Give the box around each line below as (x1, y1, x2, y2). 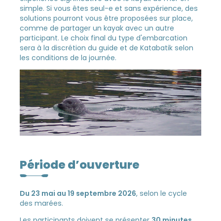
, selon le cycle (136, 188, 187, 198)
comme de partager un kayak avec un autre (20, 23, 175, 33)
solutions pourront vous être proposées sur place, (20, 13, 193, 23)
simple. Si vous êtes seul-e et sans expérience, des (20, 3, 198, 13)
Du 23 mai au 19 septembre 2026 (20, 188, 137, 198)
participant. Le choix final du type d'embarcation (20, 33, 188, 43)
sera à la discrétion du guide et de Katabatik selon (20, 42, 194, 53)
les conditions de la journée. (20, 52, 117, 63)
